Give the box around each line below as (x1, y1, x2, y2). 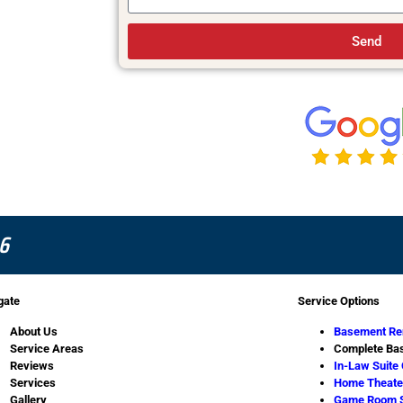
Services (9, 375, 56, 390)
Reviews (9, 358, 54, 372)
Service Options (298, 294, 381, 309)
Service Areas (9, 341, 84, 355)
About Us (9, 324, 58, 338)
